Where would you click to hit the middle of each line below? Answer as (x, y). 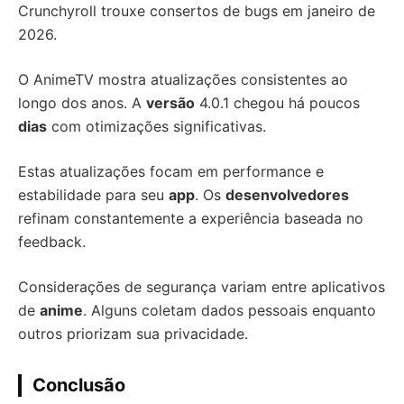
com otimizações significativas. (156, 127)
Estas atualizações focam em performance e (171, 172)
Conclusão (79, 386)
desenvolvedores (287, 195)
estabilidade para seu (93, 195)
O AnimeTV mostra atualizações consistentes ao (183, 80)
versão (170, 103)
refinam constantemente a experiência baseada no (191, 219)
